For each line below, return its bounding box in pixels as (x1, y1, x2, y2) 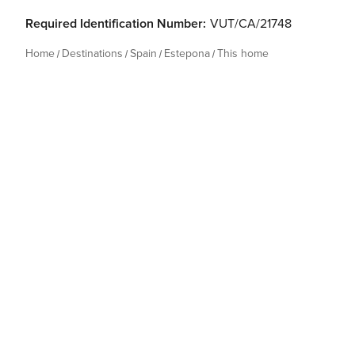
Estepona (164, 47, 210, 60)
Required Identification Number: (25, 16, 206, 32)
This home (217, 47, 269, 60)
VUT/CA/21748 (210, 16, 292, 32)
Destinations (62, 47, 123, 60)
